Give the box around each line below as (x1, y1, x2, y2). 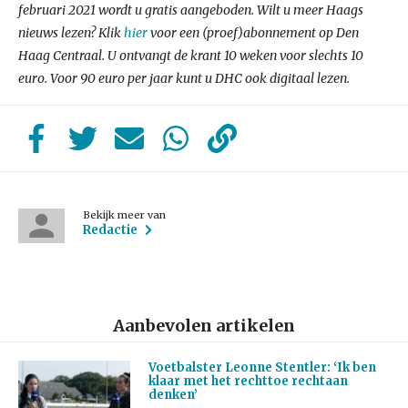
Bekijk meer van (83, 209, 167, 221)
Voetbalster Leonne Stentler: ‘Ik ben (148, 360, 376, 376)
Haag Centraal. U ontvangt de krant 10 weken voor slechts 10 (18, 47, 363, 64)
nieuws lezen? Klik (18, 25, 124, 41)
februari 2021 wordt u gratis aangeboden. (18, 2, 257, 18)
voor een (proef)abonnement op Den (148, 25, 359, 41)
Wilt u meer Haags (257, 2, 363, 18)
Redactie (83, 222, 138, 238)
